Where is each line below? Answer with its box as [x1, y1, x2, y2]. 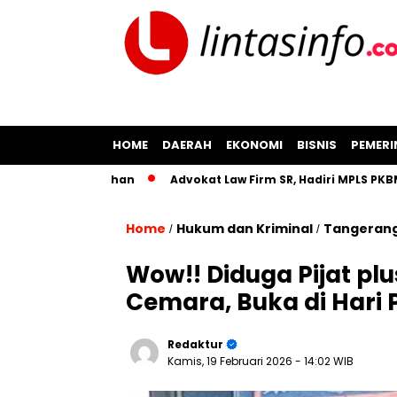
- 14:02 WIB [295, 354, 354, 369]
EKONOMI [226, 136, 283, 153]
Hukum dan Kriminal [176, 220, 313, 237]
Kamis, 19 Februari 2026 [167, 354, 295, 369]
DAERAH [162, 136, 212, 153]
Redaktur [167, 337, 223, 352]
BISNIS [297, 136, 337, 153]
